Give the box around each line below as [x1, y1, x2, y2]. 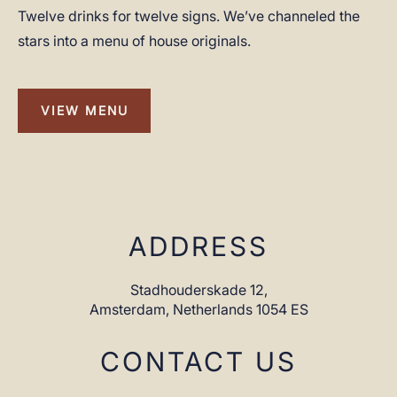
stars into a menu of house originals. [18, 32, 251, 50]
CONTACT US [100, 346, 297, 378]
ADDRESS [128, 230, 269, 262]
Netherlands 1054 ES [172, 300, 308, 318]
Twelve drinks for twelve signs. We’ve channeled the [18, 7, 360, 25]
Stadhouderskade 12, [129, 281, 268, 299]
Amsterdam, [89, 300, 173, 318]
